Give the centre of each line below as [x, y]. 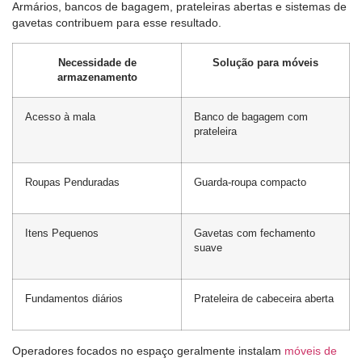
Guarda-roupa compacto [250, 182]
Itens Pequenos [62, 233]
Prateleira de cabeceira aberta [264, 299]
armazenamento [97, 77]
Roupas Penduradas [72, 182]
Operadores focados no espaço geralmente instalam [148, 350]
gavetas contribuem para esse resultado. [117, 23]
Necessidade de [97, 63]
